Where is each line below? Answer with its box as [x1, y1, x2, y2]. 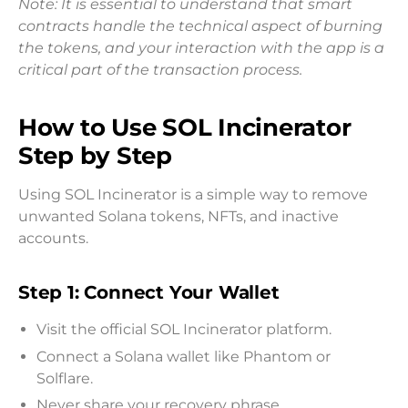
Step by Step [18, 140, 172, 169]
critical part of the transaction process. [18, 60, 302, 78]
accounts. [18, 229, 88, 247]
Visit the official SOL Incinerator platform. [36, 321, 331, 339]
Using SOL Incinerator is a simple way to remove [18, 185, 368, 203]
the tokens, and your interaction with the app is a [18, 38, 384, 56]
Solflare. [36, 369, 93, 387]
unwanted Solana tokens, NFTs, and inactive [18, 207, 339, 225]
